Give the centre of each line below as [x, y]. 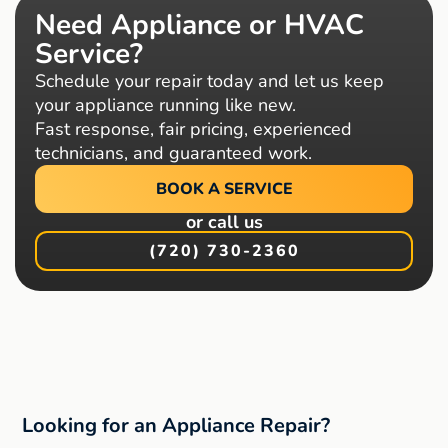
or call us [224, 222]
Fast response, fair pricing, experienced [193, 129]
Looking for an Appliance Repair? [176, 426]
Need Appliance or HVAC [199, 25]
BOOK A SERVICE [224, 189]
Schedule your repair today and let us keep [209, 81]
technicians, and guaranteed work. [173, 153]
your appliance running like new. [165, 105]
